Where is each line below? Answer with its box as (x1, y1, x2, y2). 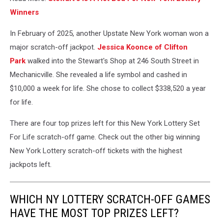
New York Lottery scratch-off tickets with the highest (10, 146, 182, 155)
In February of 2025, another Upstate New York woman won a (10, 28, 209, 38)
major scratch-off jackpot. (10, 42, 97, 52)
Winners (10, 7, 39, 17)
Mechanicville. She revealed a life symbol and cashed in (10, 70, 187, 79)
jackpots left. (10, 160, 52, 169)
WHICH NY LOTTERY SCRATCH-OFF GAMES (10, 192, 210, 206)
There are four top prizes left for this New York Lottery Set (10, 118, 200, 128)
